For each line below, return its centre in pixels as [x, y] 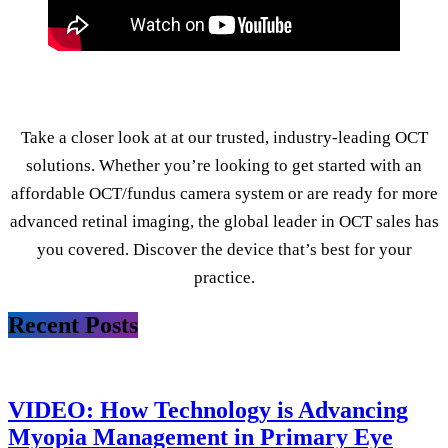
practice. [224, 277]
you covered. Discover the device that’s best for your [224, 249]
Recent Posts [73, 324]
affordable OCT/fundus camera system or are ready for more [224, 193]
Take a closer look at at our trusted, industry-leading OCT [224, 137]
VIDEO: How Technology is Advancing [208, 409]
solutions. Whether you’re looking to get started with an [224, 165]
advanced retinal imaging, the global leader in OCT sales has [224, 221]
